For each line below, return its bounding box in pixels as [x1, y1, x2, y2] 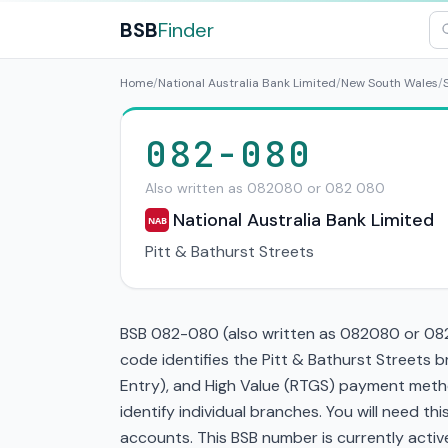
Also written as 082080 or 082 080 [145, 179, 385, 197]
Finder [158, 17, 214, 43]
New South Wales [341, 75, 438, 91]
